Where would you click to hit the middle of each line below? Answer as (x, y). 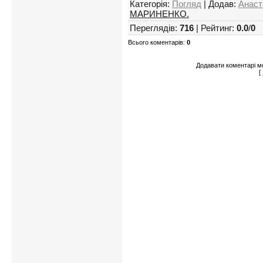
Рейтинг (216, 28)
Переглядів (152, 28)
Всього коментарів (156, 42)
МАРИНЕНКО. (159, 14)
